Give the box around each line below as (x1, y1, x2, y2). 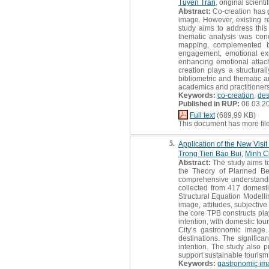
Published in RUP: (178, 99, 240, 108)
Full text (190, 110, 215, 119)
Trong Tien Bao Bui (178, 149, 241, 158)
